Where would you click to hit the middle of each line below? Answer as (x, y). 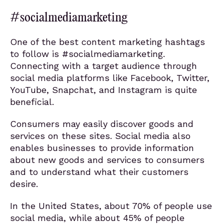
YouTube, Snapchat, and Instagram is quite (103, 90)
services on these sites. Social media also (100, 136)
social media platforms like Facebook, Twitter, (110, 78)
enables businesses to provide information (102, 148)
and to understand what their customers (99, 172)
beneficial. (32, 102)
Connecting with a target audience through (103, 66)
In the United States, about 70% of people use (111, 206)
